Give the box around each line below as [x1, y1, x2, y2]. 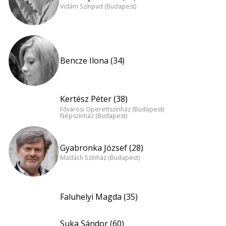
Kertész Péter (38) [60, 93, 128, 105]
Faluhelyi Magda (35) [60, 191, 138, 202]
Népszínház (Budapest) [60, 111, 127, 120]
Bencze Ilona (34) [60, 55, 125, 66]
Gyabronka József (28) [60, 142, 143, 153]
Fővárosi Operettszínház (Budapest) [60, 104, 164, 114]
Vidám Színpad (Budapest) [60, 2, 136, 11]
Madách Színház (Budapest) [60, 153, 140, 162]
